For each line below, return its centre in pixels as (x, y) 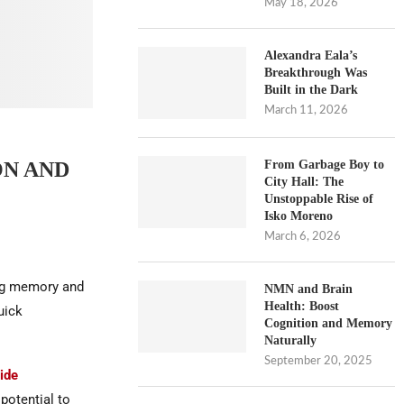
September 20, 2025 (319, 361)
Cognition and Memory (329, 323)
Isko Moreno (299, 216)
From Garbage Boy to (325, 165)
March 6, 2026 (303, 237)
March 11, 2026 (307, 110)
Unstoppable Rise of (319, 199)
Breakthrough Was (316, 73)
